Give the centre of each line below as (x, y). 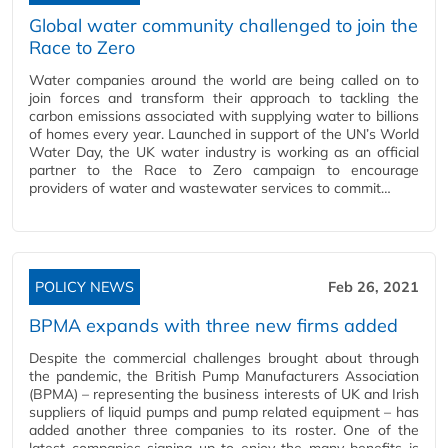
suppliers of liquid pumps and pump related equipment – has (224, 412)
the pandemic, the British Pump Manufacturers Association (224, 376)
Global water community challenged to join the (223, 25)
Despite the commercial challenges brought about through (224, 358)
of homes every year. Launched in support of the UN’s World (224, 134)
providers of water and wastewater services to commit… (210, 188)
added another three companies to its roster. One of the (224, 430)
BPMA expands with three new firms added (213, 325)
